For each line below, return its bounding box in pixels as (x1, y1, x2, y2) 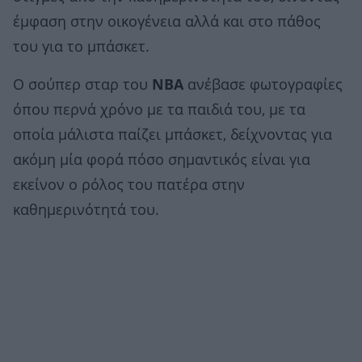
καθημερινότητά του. (13, 202, 159, 219)
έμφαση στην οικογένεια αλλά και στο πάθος (13, 14, 321, 31)
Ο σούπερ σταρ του (13, 77, 152, 94)
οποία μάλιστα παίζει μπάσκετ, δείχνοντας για (13, 127, 332, 144)
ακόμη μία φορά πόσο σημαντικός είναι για (13, 152, 310, 169)
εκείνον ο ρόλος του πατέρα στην (13, 177, 245, 194)
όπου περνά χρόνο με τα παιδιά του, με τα (13, 102, 305, 119)
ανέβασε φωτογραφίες (187, 77, 343, 94)
